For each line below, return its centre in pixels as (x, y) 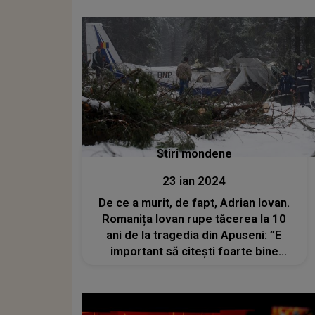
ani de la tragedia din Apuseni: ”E (194, 235)
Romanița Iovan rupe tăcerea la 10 (194, 219)
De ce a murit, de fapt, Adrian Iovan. (194, 203)
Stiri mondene (194, 154)
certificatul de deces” (194, 268)
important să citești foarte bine (194, 251)
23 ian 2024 (194, 181)
